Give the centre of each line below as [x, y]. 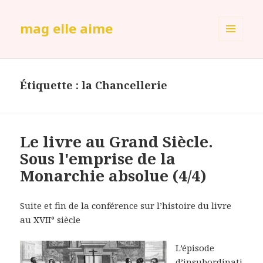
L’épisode [195, 248]
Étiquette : [51, 85]
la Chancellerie [125, 85]
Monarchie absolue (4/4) [114, 176]
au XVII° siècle [50, 220]
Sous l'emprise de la [98, 159]
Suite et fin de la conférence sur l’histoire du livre [126, 206]
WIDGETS [236, 66]
